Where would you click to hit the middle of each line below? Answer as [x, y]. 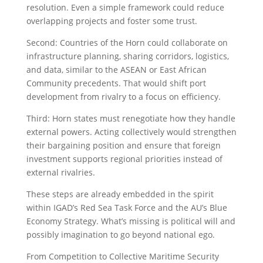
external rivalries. [60, 172]
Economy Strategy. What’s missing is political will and [131, 221]
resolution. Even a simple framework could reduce [125, 7]
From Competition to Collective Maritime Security [122, 256]
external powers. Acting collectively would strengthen [131, 132]
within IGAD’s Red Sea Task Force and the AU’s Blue [127, 208]
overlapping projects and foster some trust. [112, 21]
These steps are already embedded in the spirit [120, 194]
